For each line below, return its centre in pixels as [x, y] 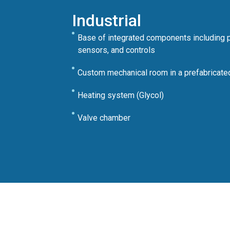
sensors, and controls [117, 50]
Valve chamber [104, 118]
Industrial [107, 21]
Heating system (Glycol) [121, 95]
